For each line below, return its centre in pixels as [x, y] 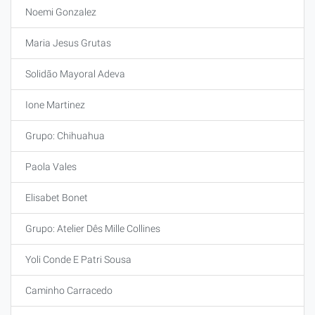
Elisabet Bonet [57, 198]
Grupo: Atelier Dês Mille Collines [93, 229]
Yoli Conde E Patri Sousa [78, 259]
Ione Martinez [55, 105]
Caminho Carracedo [69, 290]
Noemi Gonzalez [61, 12]
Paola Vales [51, 167]
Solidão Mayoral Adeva [75, 74]
